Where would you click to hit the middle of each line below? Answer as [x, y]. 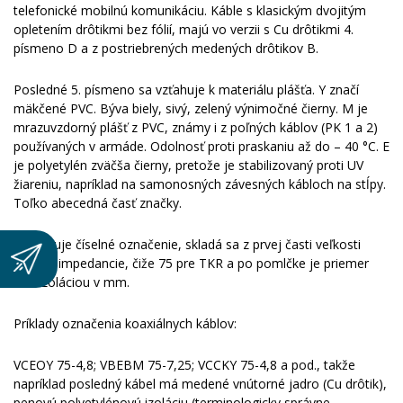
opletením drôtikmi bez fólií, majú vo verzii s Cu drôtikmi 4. [184, 29]
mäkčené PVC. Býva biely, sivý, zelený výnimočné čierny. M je [191, 108]
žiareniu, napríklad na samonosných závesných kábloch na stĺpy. [200, 184]
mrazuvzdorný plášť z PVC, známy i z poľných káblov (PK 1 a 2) [196, 127]
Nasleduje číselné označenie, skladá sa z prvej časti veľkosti [187, 244]
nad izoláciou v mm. [72, 282]
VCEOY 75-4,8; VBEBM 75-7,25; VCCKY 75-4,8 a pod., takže [184, 364]
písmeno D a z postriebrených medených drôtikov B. [166, 48]
